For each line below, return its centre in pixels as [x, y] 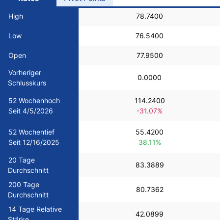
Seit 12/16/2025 [34, 142]
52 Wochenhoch [34, 100]
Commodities [41, 156]
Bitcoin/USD [41, 42]
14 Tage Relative [35, 209]
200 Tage [24, 184]
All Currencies [43, 128]
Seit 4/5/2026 [31, 111]
